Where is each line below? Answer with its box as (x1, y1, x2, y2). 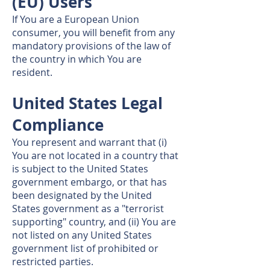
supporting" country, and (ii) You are (12, 215, 176, 228)
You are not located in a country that (12, 149, 178, 162)
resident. (12, 66, 52, 79)
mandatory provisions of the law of (12, 39, 171, 52)
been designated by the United (12, 189, 152, 202)
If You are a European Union (12, 13, 139, 26)
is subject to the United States (12, 162, 148, 175)
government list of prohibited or (12, 242, 159, 255)
